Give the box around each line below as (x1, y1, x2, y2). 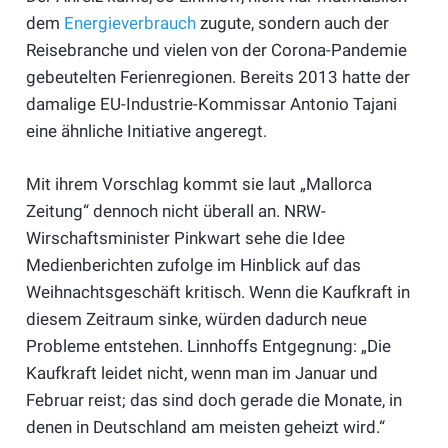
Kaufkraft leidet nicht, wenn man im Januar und (25, 362, 378, 383)
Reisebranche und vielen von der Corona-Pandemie (25, 40, 407, 61)
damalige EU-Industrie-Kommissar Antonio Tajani (25, 94, 397, 115)
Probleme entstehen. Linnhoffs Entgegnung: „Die (25, 335, 391, 356)
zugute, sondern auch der (195, 13, 389, 34)
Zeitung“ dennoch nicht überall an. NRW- (25, 200, 326, 221)
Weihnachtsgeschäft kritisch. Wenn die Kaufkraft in (25, 281, 410, 302)
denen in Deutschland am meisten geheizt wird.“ (25, 416, 385, 437)
